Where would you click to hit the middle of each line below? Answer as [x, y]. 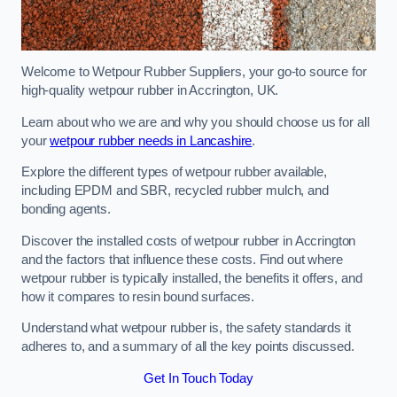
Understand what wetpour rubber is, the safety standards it [186, 328]
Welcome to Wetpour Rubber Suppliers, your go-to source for [194, 72]
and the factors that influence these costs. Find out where [182, 259]
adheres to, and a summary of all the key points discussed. [188, 347]
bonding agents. [66, 210]
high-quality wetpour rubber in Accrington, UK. [150, 91]
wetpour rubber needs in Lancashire [151, 140]
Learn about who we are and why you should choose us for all [195, 122]
